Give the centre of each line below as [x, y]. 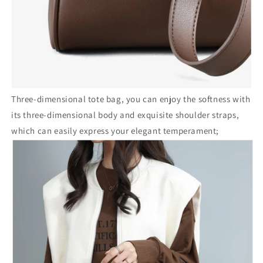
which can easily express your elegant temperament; [115, 130]
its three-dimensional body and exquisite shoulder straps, [125, 114]
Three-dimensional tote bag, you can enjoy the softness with [131, 99]
